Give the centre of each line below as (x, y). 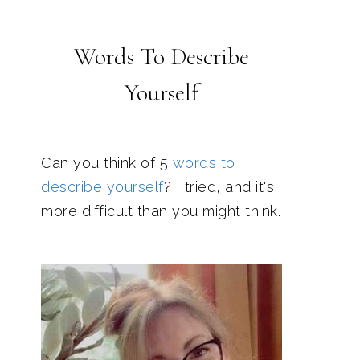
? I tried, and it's (219, 187)
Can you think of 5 (107, 163)
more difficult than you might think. (161, 211)
